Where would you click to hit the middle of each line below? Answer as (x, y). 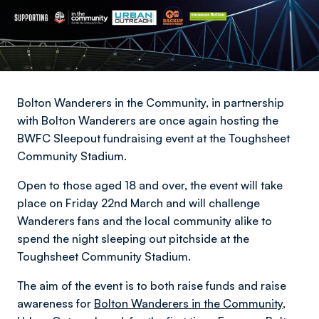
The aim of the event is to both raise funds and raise (152, 286)
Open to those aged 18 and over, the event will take (150, 185)
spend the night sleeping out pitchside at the (133, 239)
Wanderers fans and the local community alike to (145, 221)
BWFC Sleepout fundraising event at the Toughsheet (153, 138)
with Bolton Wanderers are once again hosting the (148, 120)
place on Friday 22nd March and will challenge (138, 203)
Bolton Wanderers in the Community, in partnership (151, 103)
